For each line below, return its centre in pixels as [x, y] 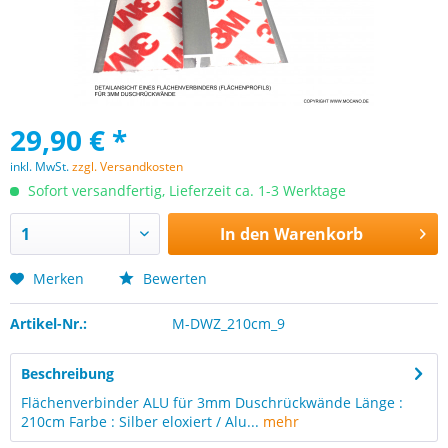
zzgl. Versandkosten [127, 166]
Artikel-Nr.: [48, 323]
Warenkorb [318, 234]
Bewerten [173, 278]
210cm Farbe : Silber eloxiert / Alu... [140, 421]
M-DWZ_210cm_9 [228, 323]
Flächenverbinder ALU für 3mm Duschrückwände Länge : [212, 402]
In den [244, 234]
